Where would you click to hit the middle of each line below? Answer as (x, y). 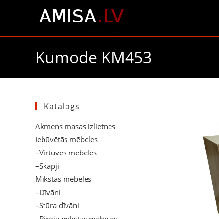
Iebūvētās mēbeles (66, 139)
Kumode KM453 (93, 57)
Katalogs (62, 106)
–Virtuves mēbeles (66, 153)
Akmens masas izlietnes (75, 126)
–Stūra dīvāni (57, 205)
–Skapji (47, 166)
